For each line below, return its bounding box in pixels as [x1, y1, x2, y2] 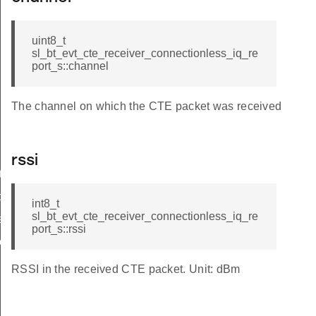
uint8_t [32, 35, 66, 47]
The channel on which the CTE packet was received [11, 100, 282, 113]
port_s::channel [32, 60, 109, 73]
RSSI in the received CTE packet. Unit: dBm [11, 263, 241, 276]
